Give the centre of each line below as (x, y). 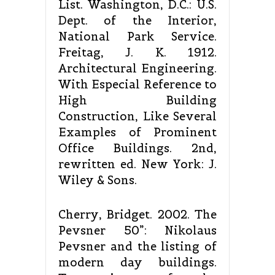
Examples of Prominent (137, 133)
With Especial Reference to (137, 85)
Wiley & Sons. (98, 180)
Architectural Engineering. (137, 69)
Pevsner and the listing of (137, 247)
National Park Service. (137, 37)
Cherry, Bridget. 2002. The (137, 215)
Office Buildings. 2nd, (137, 149)
